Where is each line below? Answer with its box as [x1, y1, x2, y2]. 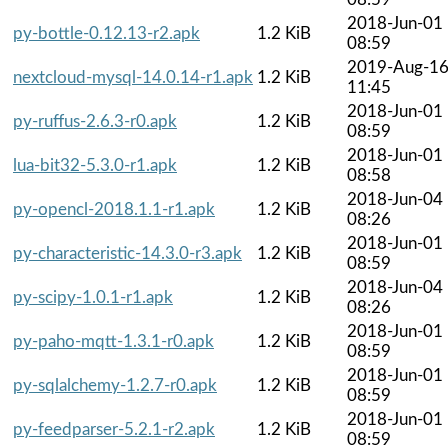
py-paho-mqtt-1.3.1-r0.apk [13, 332, 214, 350]
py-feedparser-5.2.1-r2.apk [13, 420, 215, 438]
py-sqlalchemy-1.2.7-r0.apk [13, 376, 217, 394]
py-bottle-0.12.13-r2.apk [13, 24, 200, 42]
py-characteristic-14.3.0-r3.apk [13, 244, 242, 262]
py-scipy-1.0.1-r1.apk [13, 288, 173, 306]
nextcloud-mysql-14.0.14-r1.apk [13, 68, 253, 86]
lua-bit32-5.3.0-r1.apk [13, 156, 177, 174]
